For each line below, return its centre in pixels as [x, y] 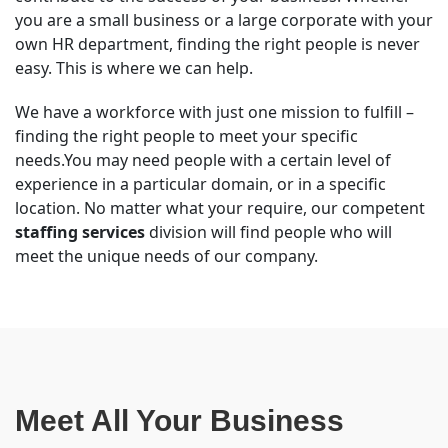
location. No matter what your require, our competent [220, 208]
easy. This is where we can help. [134, 68]
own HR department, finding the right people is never [217, 44]
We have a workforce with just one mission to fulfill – [214, 112]
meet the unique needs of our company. [166, 256]
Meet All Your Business [179, 420]
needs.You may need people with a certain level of [203, 160]
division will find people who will [268, 232]
